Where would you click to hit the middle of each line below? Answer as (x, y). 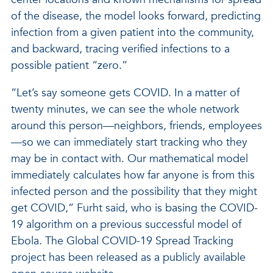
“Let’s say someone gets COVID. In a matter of (125, 93)
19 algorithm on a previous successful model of (126, 225)
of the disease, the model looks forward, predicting (136, 16)
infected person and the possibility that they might (134, 192)
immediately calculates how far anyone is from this (133, 175)
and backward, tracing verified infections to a (120, 49)
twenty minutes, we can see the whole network (125, 109)
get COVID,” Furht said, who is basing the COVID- (134, 208)
